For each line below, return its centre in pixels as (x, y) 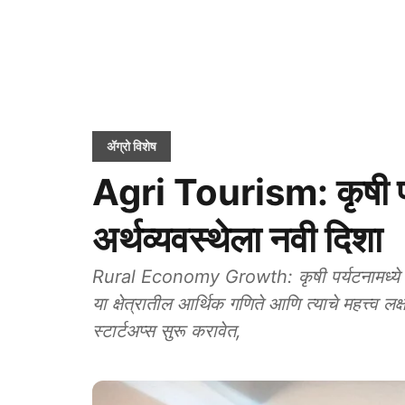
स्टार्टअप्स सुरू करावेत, (167, 331)
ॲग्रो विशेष (132, 146)
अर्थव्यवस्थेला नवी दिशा (237, 239)
